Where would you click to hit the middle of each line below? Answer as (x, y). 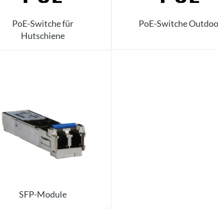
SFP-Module (43, 194)
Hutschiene (43, 36)
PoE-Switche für (43, 24)
